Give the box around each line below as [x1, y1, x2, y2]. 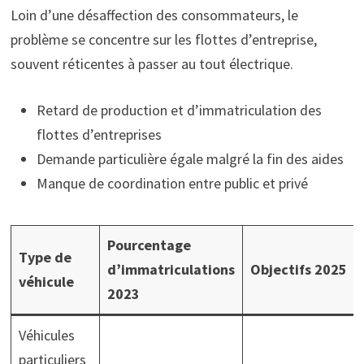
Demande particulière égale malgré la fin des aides [36, 149, 344, 168]
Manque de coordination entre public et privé [36, 173, 308, 193]
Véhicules [18, 325, 75, 344]
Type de [18, 247, 71, 266]
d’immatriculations [106, 259, 235, 279]
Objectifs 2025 [249, 259, 347, 279]
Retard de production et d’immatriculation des [36, 100, 322, 119]
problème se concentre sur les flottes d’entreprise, [10, 29, 317, 49]
